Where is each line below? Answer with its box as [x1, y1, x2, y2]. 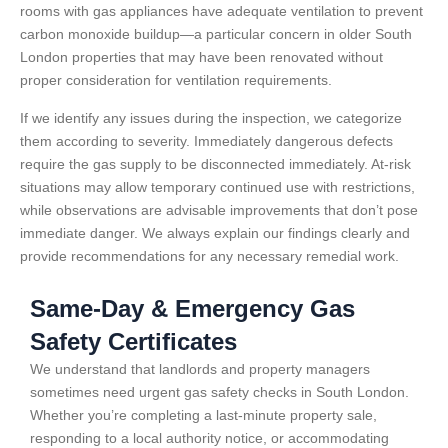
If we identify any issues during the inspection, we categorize [20, 109, 402, 126]
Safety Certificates [30, 327, 237, 355]
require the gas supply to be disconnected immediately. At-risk [20, 155, 411, 172]
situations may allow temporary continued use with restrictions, [20, 178, 415, 195]
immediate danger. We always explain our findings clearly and [20, 224, 410, 241]
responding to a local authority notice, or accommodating [30, 429, 389, 446]
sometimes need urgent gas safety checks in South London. [30, 383, 409, 400]
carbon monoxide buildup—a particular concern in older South [20, 26, 412, 43]
